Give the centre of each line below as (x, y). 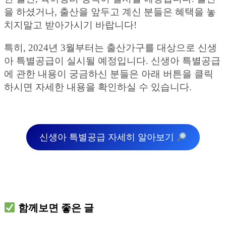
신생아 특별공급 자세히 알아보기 (108, 137)
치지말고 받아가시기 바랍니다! (70, 25)
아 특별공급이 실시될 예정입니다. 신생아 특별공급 (112, 61)
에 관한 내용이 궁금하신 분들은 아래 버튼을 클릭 (109, 74)
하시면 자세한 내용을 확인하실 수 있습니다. (98, 87)
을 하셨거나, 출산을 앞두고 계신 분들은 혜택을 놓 (110, 12)
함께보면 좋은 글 (54, 208)
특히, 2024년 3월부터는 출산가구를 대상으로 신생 (110, 48)
